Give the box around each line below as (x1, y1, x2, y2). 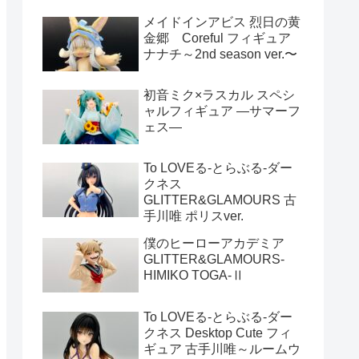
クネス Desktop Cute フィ (143, 325, 292, 340)
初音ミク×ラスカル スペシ (143, 87, 295, 102)
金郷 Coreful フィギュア (143, 30, 304, 45)
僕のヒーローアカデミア (143, 236, 284, 251)
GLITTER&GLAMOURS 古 (143, 193, 296, 208)
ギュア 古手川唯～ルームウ (143, 341, 301, 356)
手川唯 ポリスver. (143, 209, 244, 224)
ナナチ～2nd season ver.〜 (143, 46, 297, 61)
